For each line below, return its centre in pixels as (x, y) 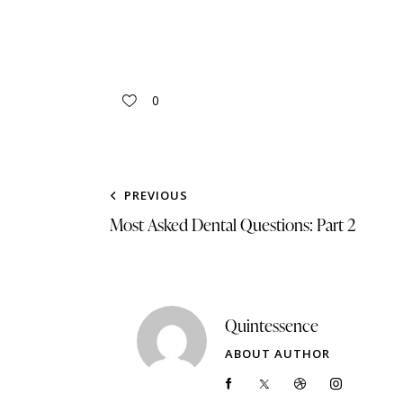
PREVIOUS (156, 196)
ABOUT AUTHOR (278, 354)
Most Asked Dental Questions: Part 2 (233, 225)
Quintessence (272, 326)
